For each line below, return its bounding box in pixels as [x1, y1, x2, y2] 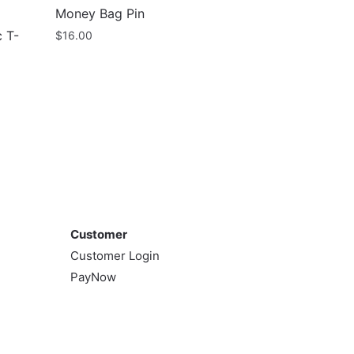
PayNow [70, 269, 116, 285]
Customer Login [70, 248, 160, 264]
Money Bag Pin [55, 6, 145, 22]
